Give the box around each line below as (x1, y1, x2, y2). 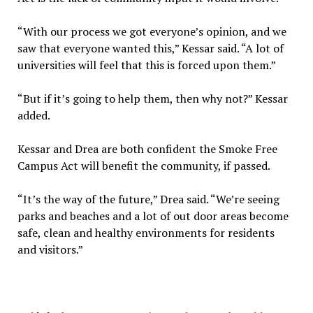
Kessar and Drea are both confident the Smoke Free (17, 141, 277, 157)
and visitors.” (17, 242, 83, 258)
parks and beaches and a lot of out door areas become (17, 208, 289, 224)
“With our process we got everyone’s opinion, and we (17, 24, 286, 40)
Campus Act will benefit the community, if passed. (17, 158, 270, 174)
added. (17, 108, 50, 124)
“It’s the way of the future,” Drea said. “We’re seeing (17, 191, 279, 208)
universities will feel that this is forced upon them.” (17, 57, 276, 73)
